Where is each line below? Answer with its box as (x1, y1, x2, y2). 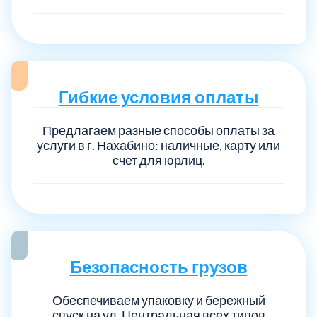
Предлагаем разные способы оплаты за (42, 122, 275, 138)
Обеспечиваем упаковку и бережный (52, 292, 265, 308)
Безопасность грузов (69, 255, 248, 277)
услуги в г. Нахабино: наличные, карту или (37, 137, 280, 153)
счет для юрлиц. (112, 151, 205, 168)
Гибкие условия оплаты (58, 86, 259, 107)
